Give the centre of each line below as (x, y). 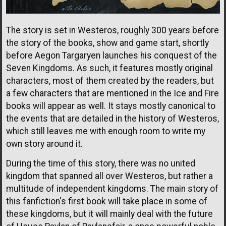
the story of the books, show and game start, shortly (107, 43)
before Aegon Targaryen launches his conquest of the (111, 55)
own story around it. (44, 144)
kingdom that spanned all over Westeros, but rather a (109, 176)
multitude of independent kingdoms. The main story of (112, 188)
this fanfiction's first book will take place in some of (107, 201)
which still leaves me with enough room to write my (106, 131)
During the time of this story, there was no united (101, 163)
